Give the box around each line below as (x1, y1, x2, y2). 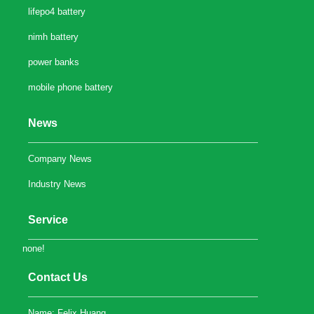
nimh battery (28, 31, 79, 42)
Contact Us (28, 271, 88, 283)
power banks (28, 56, 80, 67)
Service (28, 213, 69, 226)
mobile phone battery (28, 81, 114, 93)
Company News (28, 153, 93, 164)
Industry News (28, 178, 87, 189)
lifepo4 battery (28, 6, 86, 17)
